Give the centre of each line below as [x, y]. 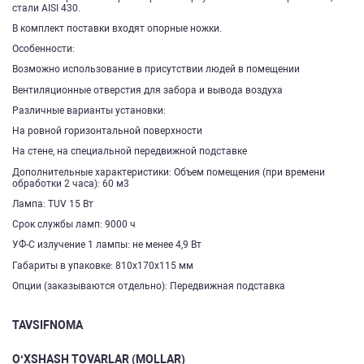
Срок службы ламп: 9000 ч [74, 224]
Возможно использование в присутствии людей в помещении [156, 69]
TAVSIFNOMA [48, 325]
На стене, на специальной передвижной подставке [130, 152]
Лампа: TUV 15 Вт [53, 204]
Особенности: [43, 49]
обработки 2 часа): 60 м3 [71, 183]
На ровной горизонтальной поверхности [107, 131]
